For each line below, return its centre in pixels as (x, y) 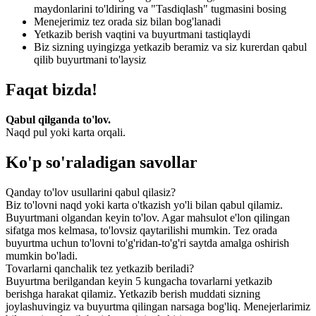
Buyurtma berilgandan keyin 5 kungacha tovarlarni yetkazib (139, 281)
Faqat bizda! (51, 90)
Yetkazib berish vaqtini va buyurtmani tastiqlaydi (142, 35)
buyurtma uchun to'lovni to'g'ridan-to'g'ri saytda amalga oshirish (147, 243)
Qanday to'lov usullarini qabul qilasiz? (91, 192)
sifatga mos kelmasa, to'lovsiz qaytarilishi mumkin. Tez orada (141, 230)
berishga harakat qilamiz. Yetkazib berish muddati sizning (133, 293)
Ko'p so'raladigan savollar (102, 163)
